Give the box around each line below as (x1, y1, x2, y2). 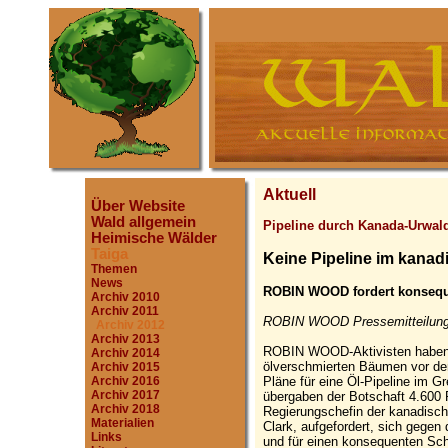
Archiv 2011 (91, 304, 159, 318)
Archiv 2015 (91, 360, 160, 374)
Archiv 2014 (91, 346, 160, 360)
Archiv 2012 (96, 318, 165, 332)
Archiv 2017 (91, 388, 160, 402)
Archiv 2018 (91, 402, 160, 416)
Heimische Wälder (91, 230, 217, 246)
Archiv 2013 (91, 332, 160, 346)
